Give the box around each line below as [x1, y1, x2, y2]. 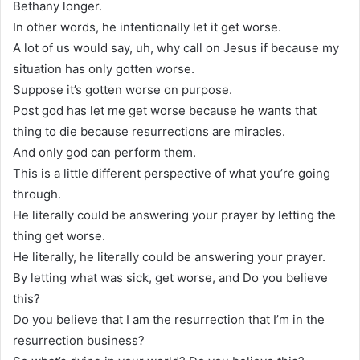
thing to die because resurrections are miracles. [13, 123, 285, 139]
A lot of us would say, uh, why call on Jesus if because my [13, 39, 339, 55]
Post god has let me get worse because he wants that [13, 102, 317, 118]
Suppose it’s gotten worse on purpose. [13, 81, 232, 97]
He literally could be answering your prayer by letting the [13, 207, 336, 223]
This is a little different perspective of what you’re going [13, 165, 330, 181]
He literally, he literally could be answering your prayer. [13, 248, 325, 264]
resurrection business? [13, 332, 145, 348]
